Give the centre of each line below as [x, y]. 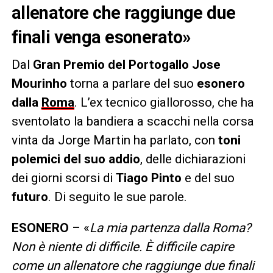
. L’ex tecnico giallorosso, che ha [164, 102]
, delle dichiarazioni [193, 159]
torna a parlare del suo [132, 83]
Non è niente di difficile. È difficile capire [122, 246]
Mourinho [39, 83]
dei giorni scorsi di [63, 178]
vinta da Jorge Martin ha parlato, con [115, 140]
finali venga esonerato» [101, 37]
